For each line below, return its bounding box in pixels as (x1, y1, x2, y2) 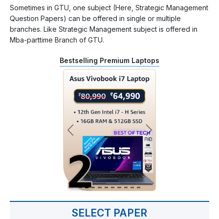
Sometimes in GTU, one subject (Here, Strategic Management (10, 3, 208, 12)
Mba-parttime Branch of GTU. (10, 35, 104, 44)
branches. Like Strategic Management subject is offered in (10, 24, 197, 33)
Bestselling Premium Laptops (60, 56, 159, 65)
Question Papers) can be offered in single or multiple (10, 14, 181, 22)
